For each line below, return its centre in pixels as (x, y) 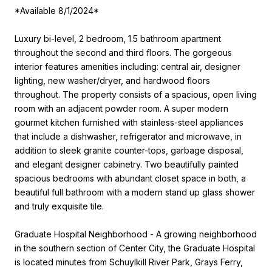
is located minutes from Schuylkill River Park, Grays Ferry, (129, 262)
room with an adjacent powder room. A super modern (121, 108)
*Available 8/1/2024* (57, 10)
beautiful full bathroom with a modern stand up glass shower (135, 192)
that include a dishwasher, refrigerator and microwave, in (128, 136)
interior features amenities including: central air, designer (127, 66)
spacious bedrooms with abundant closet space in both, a (130, 178)
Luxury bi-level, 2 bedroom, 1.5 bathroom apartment (118, 38)
